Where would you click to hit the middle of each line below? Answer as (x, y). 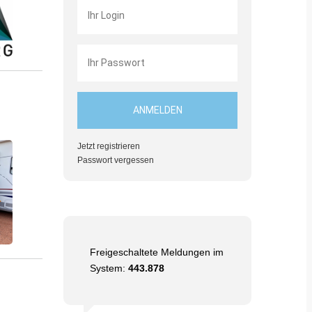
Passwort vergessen (116, 160)
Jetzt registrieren (109, 146)
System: (109, 268)
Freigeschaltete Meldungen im (157, 252)
